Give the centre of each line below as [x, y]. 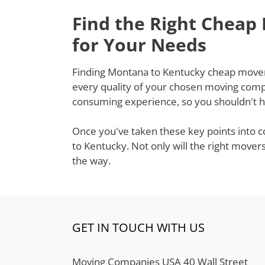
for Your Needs [139, 44]
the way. [91, 161]
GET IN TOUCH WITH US [138, 227]
